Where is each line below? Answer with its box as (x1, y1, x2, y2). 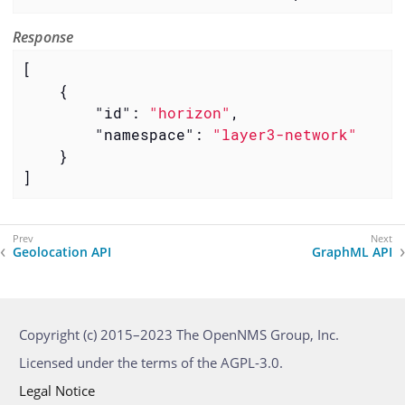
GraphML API (312, 243, 392, 261)
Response (13, 26, 74, 47)
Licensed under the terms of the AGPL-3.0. (19, 353, 283, 372)
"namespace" (94, 125, 194, 145)
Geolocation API (13, 243, 111, 261)
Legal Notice (19, 381, 95, 400)
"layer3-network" (212, 125, 357, 145)
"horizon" (148, 103, 231, 123)
